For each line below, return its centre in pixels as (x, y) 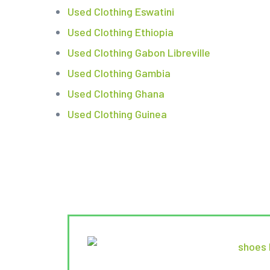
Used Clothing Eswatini (121, 12)
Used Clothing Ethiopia (121, 32)
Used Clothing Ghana (116, 94)
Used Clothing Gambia (119, 73)
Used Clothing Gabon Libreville (139, 53)
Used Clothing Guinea (117, 114)
